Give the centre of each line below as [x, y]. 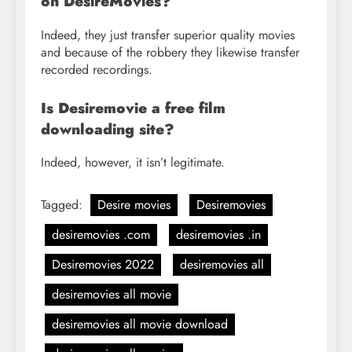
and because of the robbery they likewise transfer [170, 52]
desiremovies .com [101, 235]
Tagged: [64, 205]
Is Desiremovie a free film [133, 108]
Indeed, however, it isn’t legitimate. [133, 163]
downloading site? [108, 129]
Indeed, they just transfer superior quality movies [168, 35]
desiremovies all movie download [140, 324]
